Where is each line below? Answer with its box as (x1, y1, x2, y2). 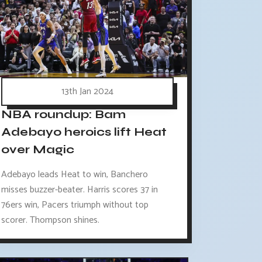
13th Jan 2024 (61, 84, 114, 100)
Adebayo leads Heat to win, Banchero (1, 167, 149, 183)
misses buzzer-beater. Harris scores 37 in (1, 182, 158, 198)
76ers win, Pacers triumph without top (1, 197, 149, 213)
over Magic (1, 142, 75, 157)
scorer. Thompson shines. (1, 212, 100, 229)
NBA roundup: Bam (1, 107, 126, 122)
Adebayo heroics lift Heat (1, 125, 167, 140)
